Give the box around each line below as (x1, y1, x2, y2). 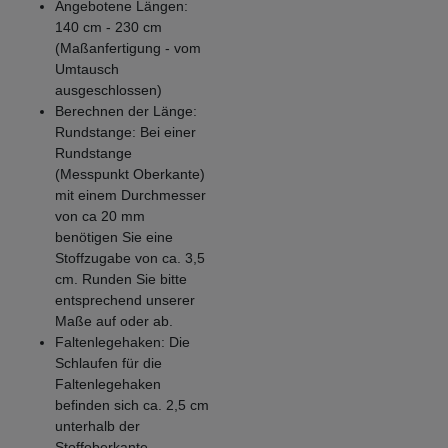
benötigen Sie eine (55, 228, 173, 245)
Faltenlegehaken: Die (55, 333, 190, 350)
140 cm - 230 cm (55, 18, 162, 35)
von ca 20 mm (55, 207, 145, 224)
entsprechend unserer (55, 291, 195, 308)
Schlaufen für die (55, 354, 162, 371)
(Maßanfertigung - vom (55, 39, 201, 56)
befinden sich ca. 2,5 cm (55, 396, 209, 413)
